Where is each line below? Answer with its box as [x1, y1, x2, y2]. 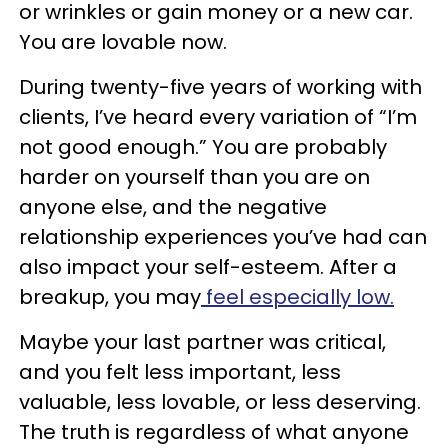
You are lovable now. [19, 28, 227, 57]
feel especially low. [201, 283, 394, 312]
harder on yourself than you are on [19, 163, 370, 192]
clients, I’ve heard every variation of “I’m [19, 103, 417, 132]
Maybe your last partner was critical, [19, 328, 386, 357]
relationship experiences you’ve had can [19, 223, 427, 252]
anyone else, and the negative [19, 193, 327, 222]
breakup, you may [19, 283, 201, 312]
